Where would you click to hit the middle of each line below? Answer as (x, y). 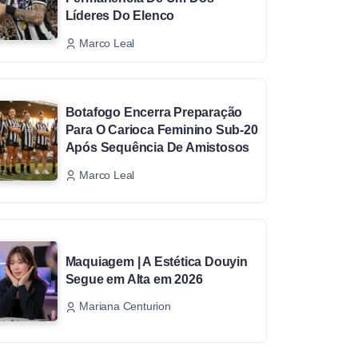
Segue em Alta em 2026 (134, 279)
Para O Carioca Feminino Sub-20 (161, 129)
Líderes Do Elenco (120, 16)
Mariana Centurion (125, 306)
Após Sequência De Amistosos (157, 147)
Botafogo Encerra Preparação (154, 112)
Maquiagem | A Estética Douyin (156, 261)
